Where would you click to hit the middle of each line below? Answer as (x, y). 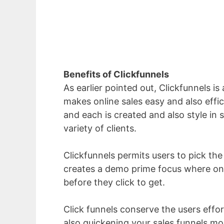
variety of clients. (100, 128)
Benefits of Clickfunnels (116, 74)
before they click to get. (114, 182)
